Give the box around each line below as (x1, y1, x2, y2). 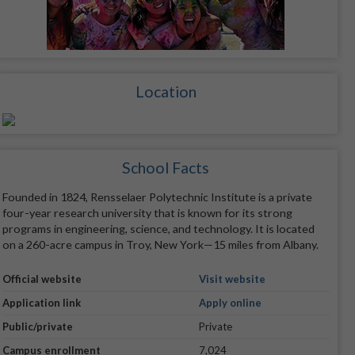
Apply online (198, 296, 261, 309)
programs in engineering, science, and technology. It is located (2, 222, 315, 236)
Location (135, 82, 197, 101)
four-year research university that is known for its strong (2, 206, 292, 220)
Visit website (198, 272, 265, 285)
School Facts (122, 158, 210, 177)
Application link (2, 296, 81, 309)
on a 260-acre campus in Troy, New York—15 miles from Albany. (2, 238, 319, 252)
